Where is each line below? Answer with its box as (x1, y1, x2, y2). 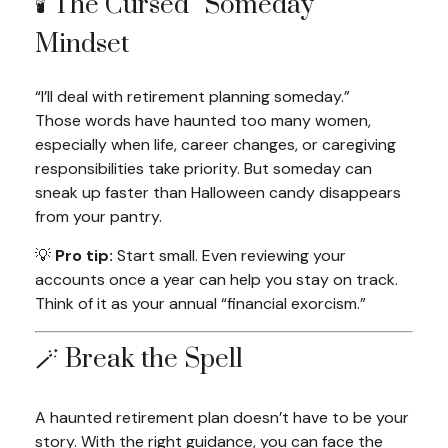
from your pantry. (35, 206, 162, 227)
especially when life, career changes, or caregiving (35, 134, 396, 155)
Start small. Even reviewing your (113, 245, 346, 266)
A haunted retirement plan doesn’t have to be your (35, 407, 409, 428)
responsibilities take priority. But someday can (35, 158, 372, 179)
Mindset (35, 28, 129, 61)
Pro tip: (55, 245, 113, 266)
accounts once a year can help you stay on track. (35, 269, 398, 290)
